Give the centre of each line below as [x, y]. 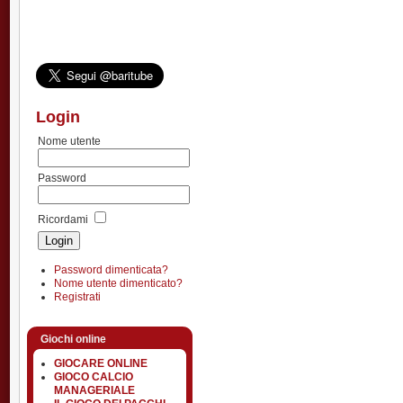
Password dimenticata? [111, 269]
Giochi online [73, 339]
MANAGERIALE [94, 390]
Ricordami [63, 220]
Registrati [77, 296]
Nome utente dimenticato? [118, 283]
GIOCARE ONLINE [101, 363]
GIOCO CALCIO [94, 376]
